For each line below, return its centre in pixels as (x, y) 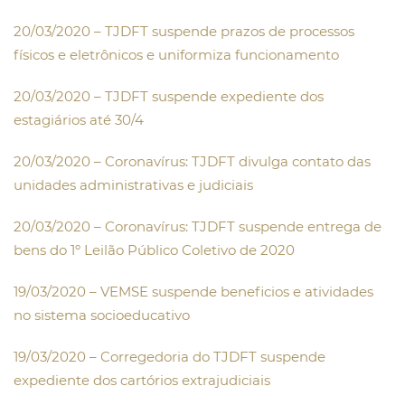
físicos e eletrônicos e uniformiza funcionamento (176, 55)
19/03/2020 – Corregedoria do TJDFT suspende (170, 357)
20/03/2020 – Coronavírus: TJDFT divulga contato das (192, 162)
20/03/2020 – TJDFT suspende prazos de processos (184, 32)
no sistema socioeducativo (102, 316)
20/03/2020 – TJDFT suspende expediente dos (169, 97)
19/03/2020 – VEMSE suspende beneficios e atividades (193, 292)
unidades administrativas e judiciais (133, 185)
